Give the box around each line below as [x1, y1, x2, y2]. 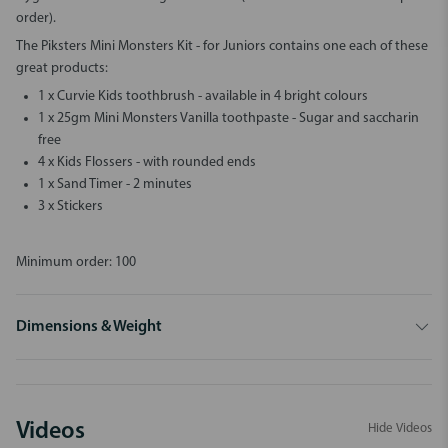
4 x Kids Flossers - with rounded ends [38, 155, 256, 170]
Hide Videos [368, 421, 432, 435]
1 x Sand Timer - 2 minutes [38, 177, 192, 192]
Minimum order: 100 [16, 255, 136, 270]
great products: [16, 61, 108, 76]
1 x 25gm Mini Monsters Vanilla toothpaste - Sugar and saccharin [38, 111, 419, 126]
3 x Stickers [38, 199, 103, 214]
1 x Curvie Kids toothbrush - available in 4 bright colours [38, 89, 368, 104]
